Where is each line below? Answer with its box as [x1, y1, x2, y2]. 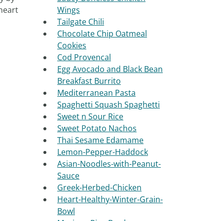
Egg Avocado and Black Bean [57, 64, 163, 74]
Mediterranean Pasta [57, 87, 136, 98]
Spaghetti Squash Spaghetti [57, 99, 160, 110]
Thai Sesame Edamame [57, 135, 144, 146]
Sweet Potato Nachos [57, 123, 137, 134]
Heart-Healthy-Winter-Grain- [57, 194, 163, 205]
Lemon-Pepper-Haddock [57, 147, 148, 157]
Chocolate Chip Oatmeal [57, 28, 147, 39]
